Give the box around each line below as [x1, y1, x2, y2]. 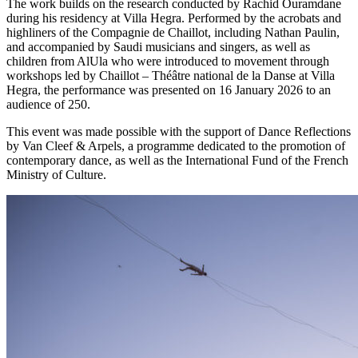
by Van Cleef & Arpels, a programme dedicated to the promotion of [6, 138, 345, 153]
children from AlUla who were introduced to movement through [6, 54, 329, 68]
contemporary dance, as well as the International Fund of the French [6, 153, 348, 167]
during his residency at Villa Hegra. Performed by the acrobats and [6, 10, 341, 25]
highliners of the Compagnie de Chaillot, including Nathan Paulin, [6, 25, 340, 39]
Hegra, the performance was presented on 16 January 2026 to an [6, 82, 331, 97]
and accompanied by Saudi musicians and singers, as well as [6, 39, 310, 54]
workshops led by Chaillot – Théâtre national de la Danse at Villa [6, 68, 335, 82]
